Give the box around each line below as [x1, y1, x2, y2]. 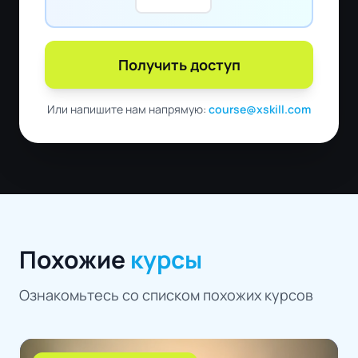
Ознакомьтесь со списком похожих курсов [19, 285, 313, 305]
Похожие [19, 243, 130, 276]
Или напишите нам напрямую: [47, 101, 209, 117]
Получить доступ [117, 55, 241, 75]
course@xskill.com [209, 101, 311, 117]
